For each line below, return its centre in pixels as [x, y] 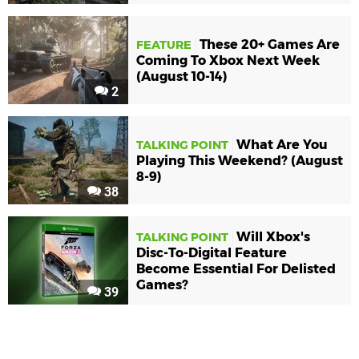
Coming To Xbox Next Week [228, 60]
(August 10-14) [182, 76]
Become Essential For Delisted [236, 268]
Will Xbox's [273, 236]
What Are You [282, 144]
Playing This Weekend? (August [240, 160]
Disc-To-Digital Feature [212, 252]
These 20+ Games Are [270, 44]
